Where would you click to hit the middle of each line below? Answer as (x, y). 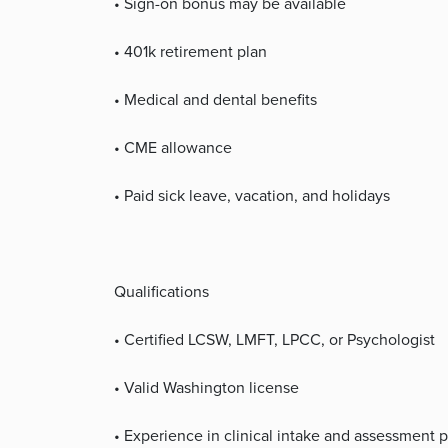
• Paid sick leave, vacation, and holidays (252, 195)
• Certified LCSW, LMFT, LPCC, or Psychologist (274, 339)
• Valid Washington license (206, 387)
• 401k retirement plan (190, 51)
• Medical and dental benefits (215, 99)
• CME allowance (173, 147)
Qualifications (161, 291)
